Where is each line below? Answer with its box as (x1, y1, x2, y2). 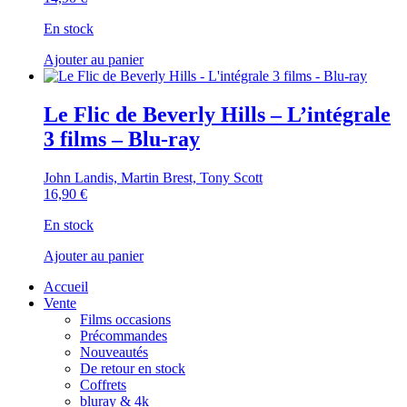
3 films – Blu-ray (44, 127, 200, 152)
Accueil (44, 278, 88, 294)
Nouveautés (80, 343, 148, 360)
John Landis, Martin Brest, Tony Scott (44, 169, 263, 185)
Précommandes (80, 327, 167, 343)
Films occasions (80, 311, 171, 327)
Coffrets (80, 376, 126, 392)
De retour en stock (80, 360, 185, 376)
